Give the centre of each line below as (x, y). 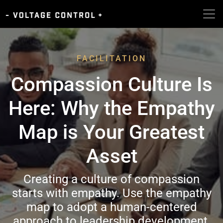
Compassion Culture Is (111, 84)
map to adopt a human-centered (111, 207)
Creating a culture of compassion (111, 179)
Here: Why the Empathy (111, 108)
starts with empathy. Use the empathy (111, 193)
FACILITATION (111, 58)
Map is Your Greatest (111, 132)
